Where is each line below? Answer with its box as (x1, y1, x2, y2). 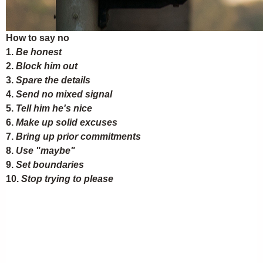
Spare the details (16, 75, 90, 85)
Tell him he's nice (16, 103, 92, 113)
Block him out (16, 61, 77, 71)
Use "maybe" (16, 146, 75, 156)
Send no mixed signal (16, 89, 112, 99)
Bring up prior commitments (16, 131, 141, 141)
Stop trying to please (21, 174, 113, 184)
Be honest (16, 47, 62, 57)
